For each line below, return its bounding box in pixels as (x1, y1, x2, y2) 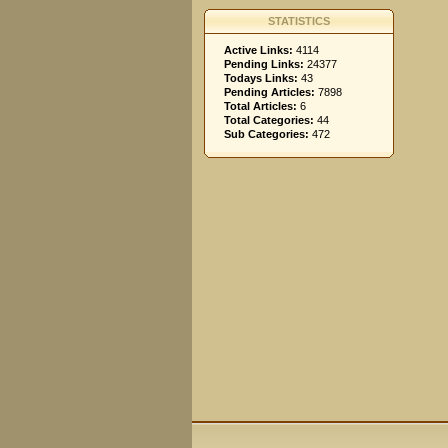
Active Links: (224, 44, 293, 56)
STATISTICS (268, 15, 330, 27)
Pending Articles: (224, 86, 315, 98)
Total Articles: (224, 100, 297, 112)
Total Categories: (224, 114, 314, 126)
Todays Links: (224, 72, 298, 84)
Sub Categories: (224, 128, 309, 140)
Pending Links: (224, 58, 304, 70)
